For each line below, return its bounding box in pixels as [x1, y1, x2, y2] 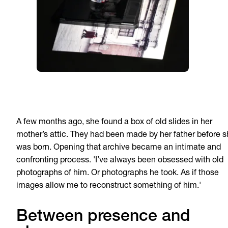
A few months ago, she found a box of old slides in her [16, 118, 212, 127]
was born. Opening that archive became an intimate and [16, 144, 221, 152]
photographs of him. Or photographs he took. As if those [16, 169, 219, 178]
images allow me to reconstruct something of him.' [16, 182, 201, 190]
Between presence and [16, 209, 190, 225]
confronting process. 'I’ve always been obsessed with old [16, 156, 223, 165]
